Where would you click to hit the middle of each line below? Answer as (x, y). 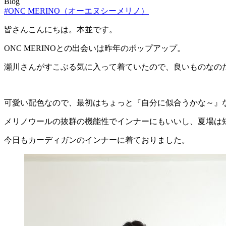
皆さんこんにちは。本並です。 (61, 29)
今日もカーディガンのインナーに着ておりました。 (97, 140)
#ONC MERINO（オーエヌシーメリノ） (76, 11)
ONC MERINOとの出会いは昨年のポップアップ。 (95, 48)
